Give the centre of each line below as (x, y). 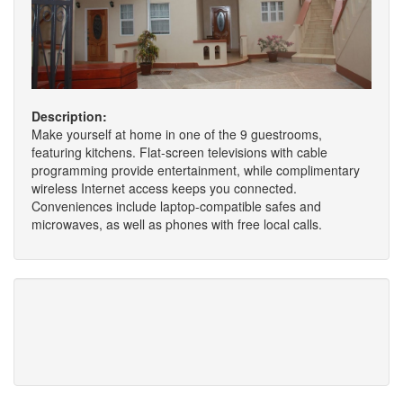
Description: (69, 116)
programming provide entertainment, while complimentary (196, 170)
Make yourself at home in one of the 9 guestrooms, (177, 134)
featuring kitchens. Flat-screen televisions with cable (179, 152)
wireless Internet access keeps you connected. (164, 188)
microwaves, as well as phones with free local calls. (177, 224)
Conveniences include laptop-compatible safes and (176, 206)
